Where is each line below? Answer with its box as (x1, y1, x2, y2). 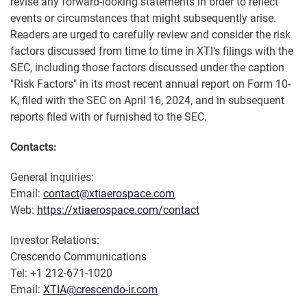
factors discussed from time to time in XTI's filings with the (10, 45, 293, 58)
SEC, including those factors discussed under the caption (10, 61, 284, 75)
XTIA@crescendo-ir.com (43, 283, 158, 297)
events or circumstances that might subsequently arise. (10, 12, 276, 25)
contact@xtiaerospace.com (43, 187, 175, 201)
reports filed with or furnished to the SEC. (10, 110, 207, 124)
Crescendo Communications (10, 250, 147, 264)
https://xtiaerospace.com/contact (37, 204, 199, 217)
